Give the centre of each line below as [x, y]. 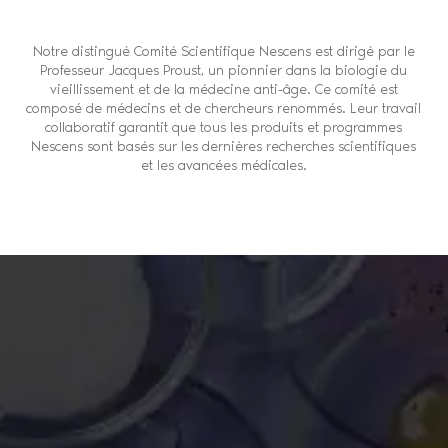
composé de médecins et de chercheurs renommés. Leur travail [224, 109]
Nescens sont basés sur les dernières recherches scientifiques [224, 147]
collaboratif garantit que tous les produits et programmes [224, 128]
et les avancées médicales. [223, 166]
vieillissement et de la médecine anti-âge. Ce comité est [223, 90]
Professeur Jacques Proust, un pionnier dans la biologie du [224, 71]
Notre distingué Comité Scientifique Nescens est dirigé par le [223, 52]
